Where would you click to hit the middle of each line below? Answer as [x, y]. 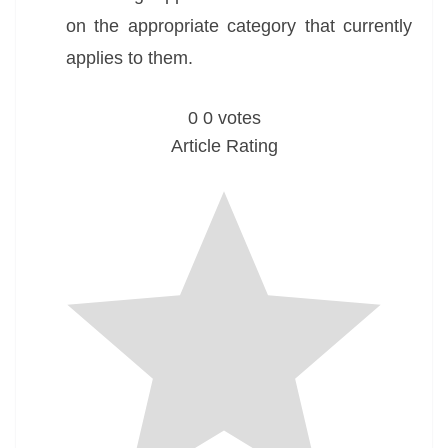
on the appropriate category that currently [239, 26]
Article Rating [224, 146]
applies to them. [129, 58]
